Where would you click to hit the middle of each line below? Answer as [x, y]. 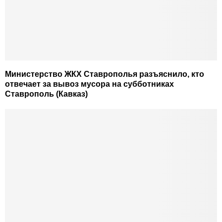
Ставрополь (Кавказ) [46, 94]
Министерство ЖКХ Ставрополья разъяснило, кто [105, 74]
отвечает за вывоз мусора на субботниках [89, 84]
